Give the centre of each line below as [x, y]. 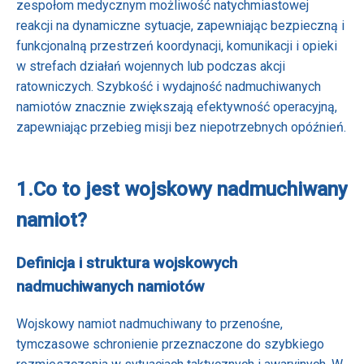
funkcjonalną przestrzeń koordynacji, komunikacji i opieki [177, 45]
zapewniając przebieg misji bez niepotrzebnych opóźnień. [181, 127]
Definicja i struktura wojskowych [127, 263]
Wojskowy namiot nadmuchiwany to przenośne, [149, 324]
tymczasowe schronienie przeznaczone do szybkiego [170, 344]
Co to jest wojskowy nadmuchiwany [191, 189]
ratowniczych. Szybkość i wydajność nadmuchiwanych [169, 86]
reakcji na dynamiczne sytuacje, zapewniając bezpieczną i [180, 25]
